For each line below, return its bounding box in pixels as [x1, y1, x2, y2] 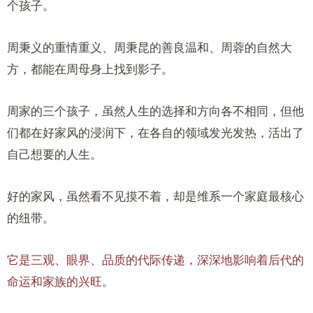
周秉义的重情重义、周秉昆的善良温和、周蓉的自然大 [7, 41, 292, 54]
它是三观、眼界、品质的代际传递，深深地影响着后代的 [7, 253, 304, 267]
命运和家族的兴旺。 [7, 275, 114, 289]
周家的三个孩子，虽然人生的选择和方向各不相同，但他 [7, 104, 304, 118]
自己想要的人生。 [7, 147, 102, 161]
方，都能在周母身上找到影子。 [7, 62, 173, 76]
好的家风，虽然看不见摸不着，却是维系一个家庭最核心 [7, 189, 304, 203]
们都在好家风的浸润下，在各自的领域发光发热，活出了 [7, 126, 304, 140]
